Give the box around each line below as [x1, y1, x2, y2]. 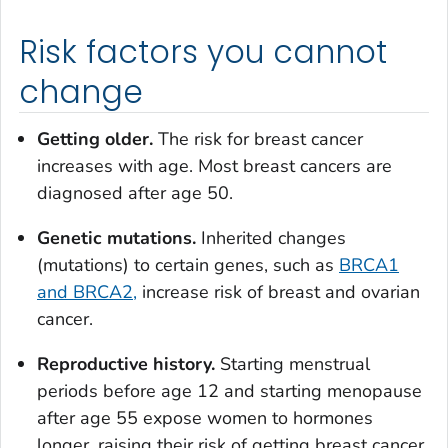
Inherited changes [196, 226, 346, 251]
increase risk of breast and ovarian [137, 280, 420, 305]
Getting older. [37, 127, 153, 152]
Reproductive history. [37, 352, 215, 377]
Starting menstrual [215, 352, 370, 377]
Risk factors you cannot [19, 29, 388, 74]
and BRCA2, [37, 280, 137, 305]
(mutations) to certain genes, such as [37, 253, 339, 278]
